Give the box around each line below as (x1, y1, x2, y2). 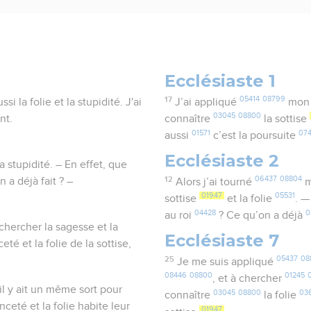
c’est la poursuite (210, 130, 299, 142)
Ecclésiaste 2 (165, 150, 280, 171)
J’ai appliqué (174, 96, 239, 108)
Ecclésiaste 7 (165, 230, 280, 251)
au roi (165, 210, 195, 221)
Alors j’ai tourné (175, 176, 255, 188)
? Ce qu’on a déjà (216, 210, 306, 221)
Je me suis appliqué (176, 256, 276, 268)
